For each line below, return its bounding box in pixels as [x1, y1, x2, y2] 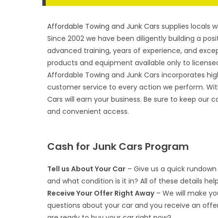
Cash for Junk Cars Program [47, 140, 189, 153]
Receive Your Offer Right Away [47, 188, 155, 198]
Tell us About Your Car [47, 164, 126, 174]
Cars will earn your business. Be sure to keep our [47, 94, 212, 104]
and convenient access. [47, 107, 129, 116]
